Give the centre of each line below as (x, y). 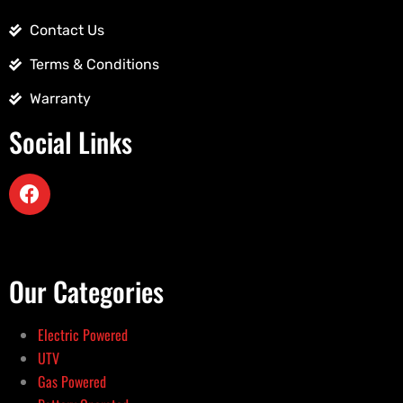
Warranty (60, 99)
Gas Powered (72, 382)
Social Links (71, 142)
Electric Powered (83, 335)
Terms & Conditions (94, 65)
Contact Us (67, 31)
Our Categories (86, 291)
